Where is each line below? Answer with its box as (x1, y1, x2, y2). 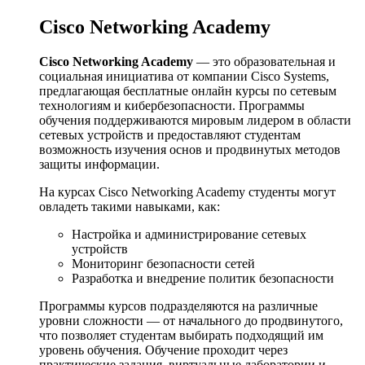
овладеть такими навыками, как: (39, 199, 220, 213)
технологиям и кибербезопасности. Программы (39, 98, 305, 112)
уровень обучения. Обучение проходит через (39, 342, 288, 357)
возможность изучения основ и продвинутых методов (39, 142, 341, 156)
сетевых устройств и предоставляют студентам (39, 127, 301, 142)
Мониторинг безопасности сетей (72, 256, 255, 270)
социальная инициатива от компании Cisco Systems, (39, 68, 329, 83)
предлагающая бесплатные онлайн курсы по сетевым (39, 83, 336, 98)
